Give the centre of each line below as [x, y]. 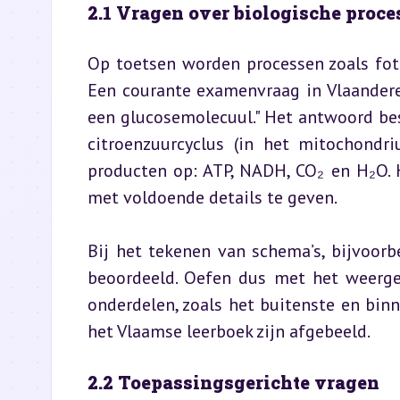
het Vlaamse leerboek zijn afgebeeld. [229, 331]
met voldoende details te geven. [212, 197]
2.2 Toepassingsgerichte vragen [233, 382]
